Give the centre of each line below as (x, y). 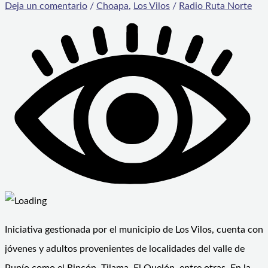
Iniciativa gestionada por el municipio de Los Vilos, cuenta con (134, 230)
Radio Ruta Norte (215, 6)
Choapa (112, 6)
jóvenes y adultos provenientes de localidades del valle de (125, 249)
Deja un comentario (46, 6)
